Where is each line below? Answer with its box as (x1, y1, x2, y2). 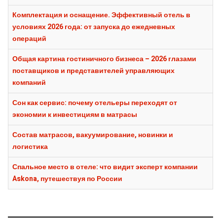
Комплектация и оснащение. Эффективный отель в (12, 9, 190, 20)
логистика (12, 141, 48, 152)
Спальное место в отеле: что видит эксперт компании (12, 161, 198, 172)
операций (12, 33, 46, 44)
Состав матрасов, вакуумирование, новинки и (12, 129, 173, 140)
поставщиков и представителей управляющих (12, 65, 175, 76)
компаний (12, 77, 46, 88)
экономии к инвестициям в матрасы (12, 109, 137, 120)
